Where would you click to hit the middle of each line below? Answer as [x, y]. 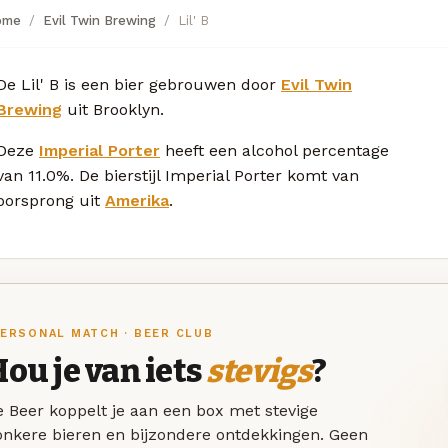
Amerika [137, 200]
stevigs [259, 371]
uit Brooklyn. [113, 109]
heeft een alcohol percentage [274, 150]
